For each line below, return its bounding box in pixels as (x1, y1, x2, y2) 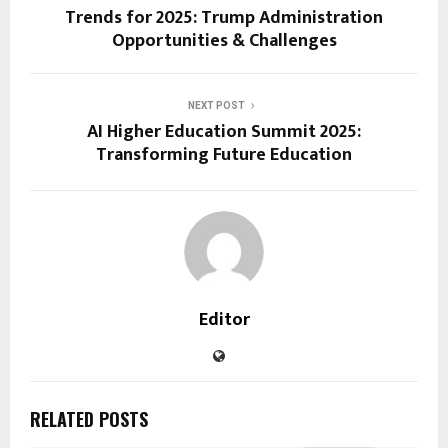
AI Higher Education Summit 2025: (87, 117, 361, 148)
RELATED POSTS (30, 406, 148, 433)
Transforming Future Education (96, 140, 352, 171)
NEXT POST (187, 100, 245, 112)
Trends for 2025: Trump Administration (65, 3, 383, 34)
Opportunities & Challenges (111, 26, 337, 57)
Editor (198, 305, 250, 336)
